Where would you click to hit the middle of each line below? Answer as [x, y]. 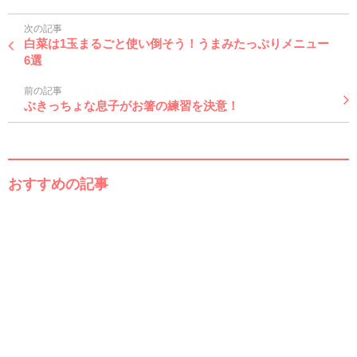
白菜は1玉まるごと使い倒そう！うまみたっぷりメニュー [177, 44]
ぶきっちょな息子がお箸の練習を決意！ [131, 106]
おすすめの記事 [58, 184]
